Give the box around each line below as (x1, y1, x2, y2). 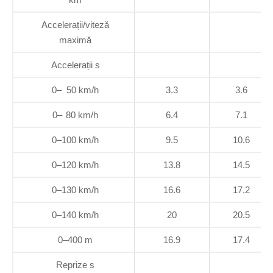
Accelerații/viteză (41, 19, 109, 30)
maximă (59, 34, 91, 45)
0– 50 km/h (52, 84, 99, 95)
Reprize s (56, 259, 94, 270)
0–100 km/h (52, 134, 99, 145)
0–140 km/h (52, 209, 99, 220)
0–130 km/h (52, 184, 99, 195)
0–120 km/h (52, 159, 99, 170)
